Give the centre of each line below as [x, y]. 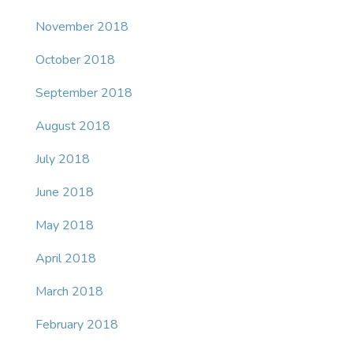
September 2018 [84, 93]
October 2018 [75, 60]
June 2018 [65, 193]
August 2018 [73, 126]
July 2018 [63, 160]
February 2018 [77, 325]
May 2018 [65, 226]
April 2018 [66, 259]
